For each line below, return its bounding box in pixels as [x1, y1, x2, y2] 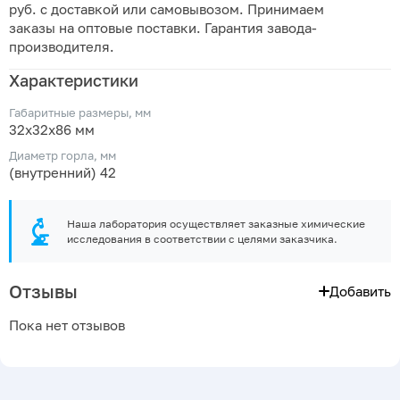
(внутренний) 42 [9, 165, 116, 180]
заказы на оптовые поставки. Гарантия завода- [9, 20, 317, 36]
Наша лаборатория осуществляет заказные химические [67, 217, 365, 230]
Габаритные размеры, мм [9, 105, 151, 121]
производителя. [9, 38, 114, 54]
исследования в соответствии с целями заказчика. [67, 232, 337, 246]
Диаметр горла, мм [9, 148, 116, 162]
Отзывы [9, 280, 78, 302]
